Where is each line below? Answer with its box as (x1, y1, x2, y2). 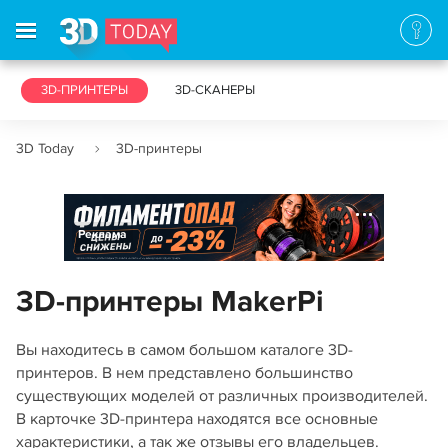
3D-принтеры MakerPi (16, 284, 324, 320)
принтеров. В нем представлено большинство (16, 363, 353, 383)
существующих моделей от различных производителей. (16, 386, 428, 406)
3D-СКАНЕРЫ (175, 82, 255, 98)
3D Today (16, 140, 74, 157)
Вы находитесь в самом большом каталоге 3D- (16, 340, 353, 360)
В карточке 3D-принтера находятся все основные (16, 409, 378, 429)
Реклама (78, 227, 127, 242)
